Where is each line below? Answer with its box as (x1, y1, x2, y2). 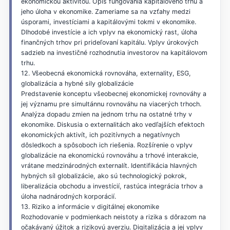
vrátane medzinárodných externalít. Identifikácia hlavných (21, 161, 197, 169)
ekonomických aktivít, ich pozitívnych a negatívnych (21, 130, 180, 139)
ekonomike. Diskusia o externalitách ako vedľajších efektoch (21, 120, 204, 128)
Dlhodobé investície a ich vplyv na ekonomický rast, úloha (21, 28, 197, 36)
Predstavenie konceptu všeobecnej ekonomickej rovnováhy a (21, 89, 206, 98)
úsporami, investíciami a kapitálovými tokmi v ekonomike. (21, 17, 196, 26)
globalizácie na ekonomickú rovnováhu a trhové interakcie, (21, 151, 199, 159)
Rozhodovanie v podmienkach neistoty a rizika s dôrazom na (21, 213, 206, 221)
